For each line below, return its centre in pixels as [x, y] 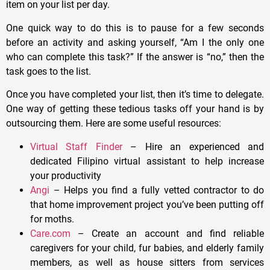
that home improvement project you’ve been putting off [147, 204]
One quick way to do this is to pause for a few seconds [135, 28]
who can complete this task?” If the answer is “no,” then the [135, 57]
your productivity [66, 175]
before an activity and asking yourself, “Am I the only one [135, 42]
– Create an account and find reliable [167, 233]
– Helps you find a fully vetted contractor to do [157, 190]
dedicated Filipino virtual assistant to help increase [147, 161]
